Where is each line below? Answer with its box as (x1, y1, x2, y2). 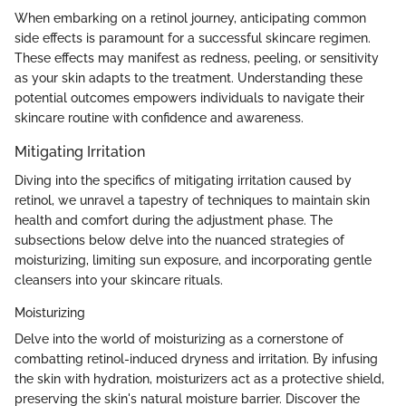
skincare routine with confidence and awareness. (14, 110, 304, 125)
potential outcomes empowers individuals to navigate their (14, 90, 364, 105)
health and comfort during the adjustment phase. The (14, 212, 333, 227)
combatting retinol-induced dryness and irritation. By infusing (14, 351, 378, 366)
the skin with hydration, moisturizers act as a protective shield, (14, 371, 384, 386)
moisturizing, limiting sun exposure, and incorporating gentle (14, 252, 372, 267)
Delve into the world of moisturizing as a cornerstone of (14, 331, 343, 346)
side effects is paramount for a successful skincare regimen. (14, 30, 371, 45)
